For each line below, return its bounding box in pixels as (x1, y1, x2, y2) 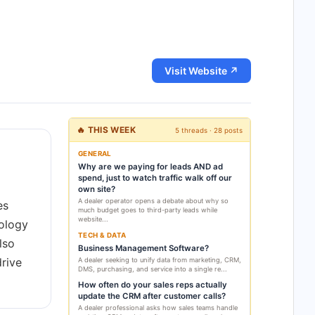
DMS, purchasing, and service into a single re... (78, 265, 227, 273)
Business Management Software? (78, 243, 209, 253)
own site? (78, 184, 115, 194)
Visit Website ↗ (165, 65, 238, 77)
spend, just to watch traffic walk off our (78, 173, 232, 183)
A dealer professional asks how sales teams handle (78, 304, 238, 311)
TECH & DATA (78, 231, 127, 239)
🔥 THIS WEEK (77, 124, 136, 135)
